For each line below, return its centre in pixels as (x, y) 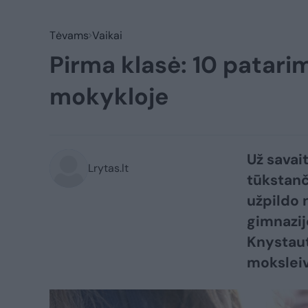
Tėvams (69, 35)
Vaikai (107, 35)
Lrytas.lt (108, 168)
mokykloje (109, 97)
